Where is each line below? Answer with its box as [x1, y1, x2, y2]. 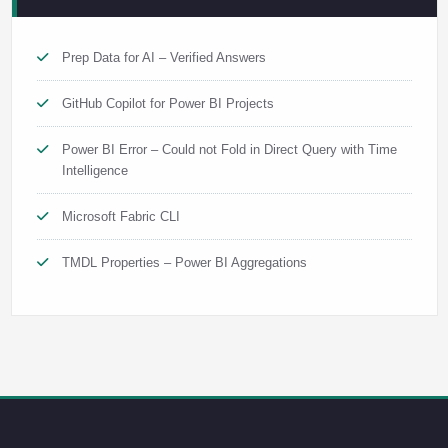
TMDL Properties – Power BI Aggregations [61, 255, 307, 271]
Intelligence [61, 163, 128, 179]
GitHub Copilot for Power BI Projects [61, 96, 274, 112]
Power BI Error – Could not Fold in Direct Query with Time [61, 142, 397, 158]
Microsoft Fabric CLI [61, 209, 180, 225]
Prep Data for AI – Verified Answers [61, 50, 266, 66]
